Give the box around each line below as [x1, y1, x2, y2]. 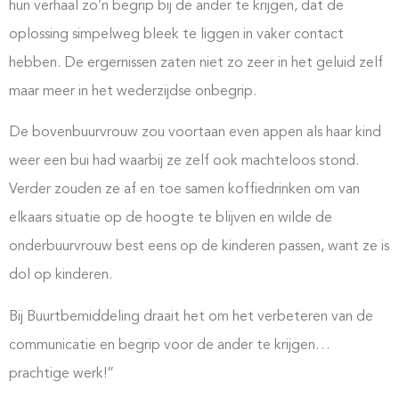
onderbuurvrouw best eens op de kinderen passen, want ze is [9, 240, 389, 255]
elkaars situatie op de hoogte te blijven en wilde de [9, 211, 332, 226]
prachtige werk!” [9, 366, 114, 381]
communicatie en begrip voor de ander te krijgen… [9, 338, 330, 353]
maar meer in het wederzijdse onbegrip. [9, 84, 256, 99]
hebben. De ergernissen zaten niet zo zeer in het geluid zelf [9, 55, 383, 70]
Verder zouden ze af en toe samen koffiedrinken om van [9, 183, 360, 198]
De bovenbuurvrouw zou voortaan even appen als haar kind [9, 126, 381, 141]
